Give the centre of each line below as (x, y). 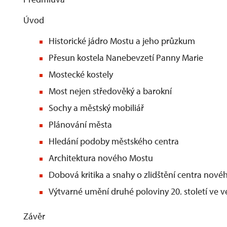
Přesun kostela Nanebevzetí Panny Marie (126, 58)
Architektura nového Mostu (101, 158)
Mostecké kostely (81, 74)
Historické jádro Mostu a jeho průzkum (122, 41)
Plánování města (80, 124)
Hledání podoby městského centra (114, 141)
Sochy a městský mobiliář (96, 108)
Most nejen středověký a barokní (110, 91)
